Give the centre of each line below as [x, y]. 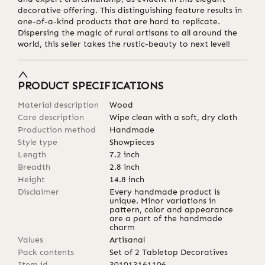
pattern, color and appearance [172, 210]
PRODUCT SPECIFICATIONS [91, 86]
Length [32, 155]
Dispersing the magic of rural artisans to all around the [127, 33]
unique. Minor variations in [163, 201]
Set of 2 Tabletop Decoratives [169, 253]
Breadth [34, 167]
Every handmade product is [165, 192]
